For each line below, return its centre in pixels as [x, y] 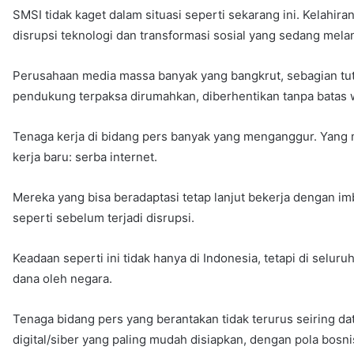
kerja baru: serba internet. [85, 156]
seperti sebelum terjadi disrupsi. [104, 217]
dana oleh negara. [63, 278]
